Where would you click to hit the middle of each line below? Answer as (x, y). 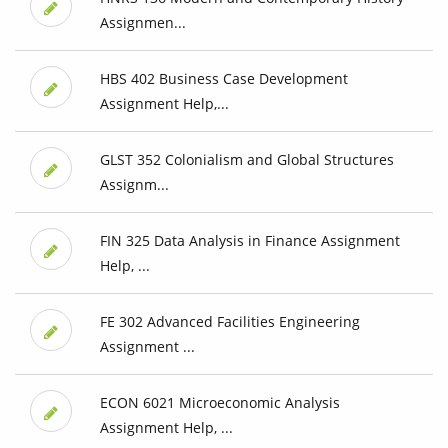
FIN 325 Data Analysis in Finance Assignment (249, 241)
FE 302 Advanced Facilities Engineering (229, 322)
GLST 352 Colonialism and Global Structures (246, 160)
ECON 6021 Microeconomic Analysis (219, 403)
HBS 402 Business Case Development (223, 79)
